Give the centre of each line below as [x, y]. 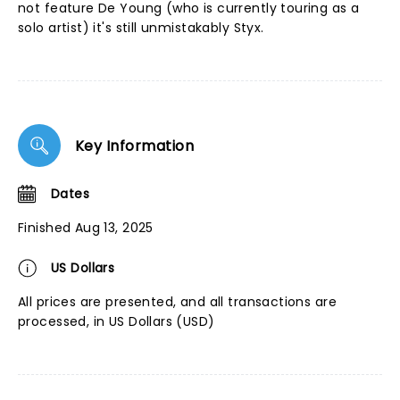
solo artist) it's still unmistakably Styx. [141, 28]
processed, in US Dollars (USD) [117, 321]
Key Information [135, 146]
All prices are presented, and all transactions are [178, 302]
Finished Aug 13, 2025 [86, 228]
